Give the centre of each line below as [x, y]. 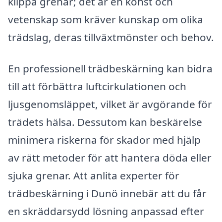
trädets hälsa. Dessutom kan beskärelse [105, 122]
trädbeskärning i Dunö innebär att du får [107, 194]
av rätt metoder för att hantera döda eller [110, 158]
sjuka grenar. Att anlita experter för [94, 176]
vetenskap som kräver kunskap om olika [106, 19]
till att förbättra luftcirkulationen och [97, 86]
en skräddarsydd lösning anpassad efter [106, 211]
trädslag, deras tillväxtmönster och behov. [111, 37]
